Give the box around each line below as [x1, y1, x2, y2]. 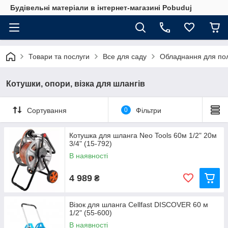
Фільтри [135, 106, 161, 115]
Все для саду [103, 52, 147, 61]
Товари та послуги [28, 52, 90, 61]
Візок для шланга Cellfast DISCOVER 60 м [69, 201, 208, 209]
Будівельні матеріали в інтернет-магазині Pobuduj [10, 4, 192, 12]
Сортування [27, 106, 67, 115]
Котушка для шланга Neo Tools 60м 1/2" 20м [69, 131, 217, 139]
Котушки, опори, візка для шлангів [6, 79, 145, 88]
